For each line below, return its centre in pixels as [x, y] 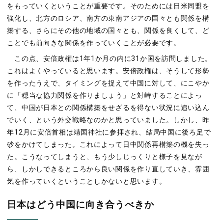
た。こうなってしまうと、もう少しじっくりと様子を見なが [105, 157]
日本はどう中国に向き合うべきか [81, 205]
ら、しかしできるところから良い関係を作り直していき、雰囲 [108, 169]
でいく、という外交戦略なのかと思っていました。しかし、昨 [108, 120]
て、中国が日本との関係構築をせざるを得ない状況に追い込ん [108, 108]
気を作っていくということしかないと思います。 [87, 182]
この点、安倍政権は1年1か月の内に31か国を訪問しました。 [110, 59]
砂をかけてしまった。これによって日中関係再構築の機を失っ [108, 145]
